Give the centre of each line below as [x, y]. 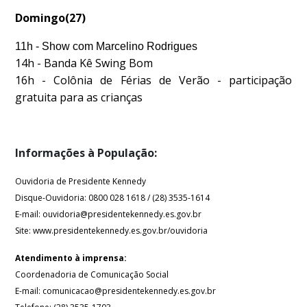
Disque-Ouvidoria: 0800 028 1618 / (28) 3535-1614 [113, 198]
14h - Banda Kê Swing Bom [84, 63]
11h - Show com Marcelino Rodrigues [107, 46]
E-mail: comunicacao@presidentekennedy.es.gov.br [116, 291]
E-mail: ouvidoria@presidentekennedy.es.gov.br [109, 214]
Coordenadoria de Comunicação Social [92, 274]
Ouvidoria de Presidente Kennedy [81, 181]
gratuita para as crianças [79, 97]
